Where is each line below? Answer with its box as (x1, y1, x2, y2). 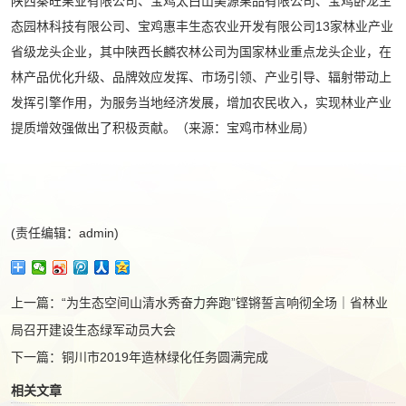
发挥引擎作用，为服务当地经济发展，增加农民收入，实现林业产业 (11, 95, 391, 110)
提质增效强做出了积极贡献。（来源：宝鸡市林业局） (11, 121, 315, 135)
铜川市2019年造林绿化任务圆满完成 (62, 350, 268, 364)
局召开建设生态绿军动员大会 (11, 323, 176, 337)
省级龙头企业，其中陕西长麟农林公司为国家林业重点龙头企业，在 (11, 44, 391, 59)
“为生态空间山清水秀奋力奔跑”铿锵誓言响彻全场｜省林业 (62, 295, 388, 310)
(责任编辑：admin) (11, 226, 119, 240)
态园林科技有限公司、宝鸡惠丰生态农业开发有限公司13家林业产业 (11, 19, 393, 34)
